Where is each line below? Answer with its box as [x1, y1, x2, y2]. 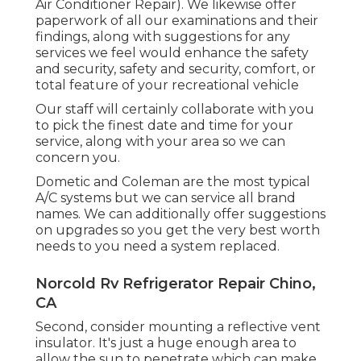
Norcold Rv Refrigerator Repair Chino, [35, 274, 316, 293]
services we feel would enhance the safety [35, 44, 309, 60]
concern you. [35, 149, 120, 165]
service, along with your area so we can [35, 133, 285, 149]
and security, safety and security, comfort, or [35, 60, 316, 77]
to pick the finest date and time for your [35, 117, 293, 133]
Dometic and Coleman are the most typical [35, 173, 310, 189]
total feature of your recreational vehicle [35, 77, 299, 93]
